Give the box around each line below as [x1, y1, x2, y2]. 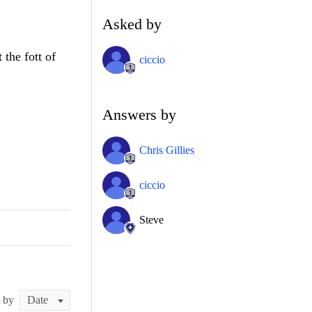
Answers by [102, 105, 176, 123]
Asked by [102, 15, 162, 33]
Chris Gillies [139, 143, 194, 156]
